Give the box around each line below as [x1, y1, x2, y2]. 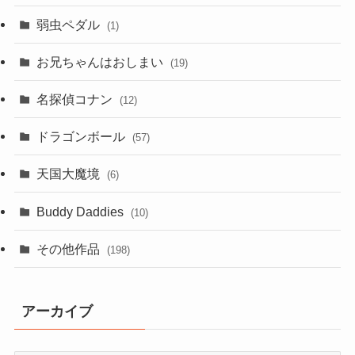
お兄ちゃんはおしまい [36, 54, 167, 69]
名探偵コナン [36, 91, 116, 106]
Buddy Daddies [36, 204, 128, 219]
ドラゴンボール [36, 129, 129, 144]
